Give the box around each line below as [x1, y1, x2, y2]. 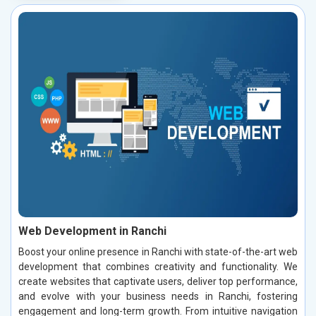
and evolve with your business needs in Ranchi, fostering [18, 290, 298, 302]
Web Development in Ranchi [18, 224, 166, 238]
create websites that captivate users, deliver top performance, [18, 275, 298, 287]
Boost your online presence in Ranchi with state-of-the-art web [18, 245, 298, 257]
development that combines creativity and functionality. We [18, 260, 298, 272]
